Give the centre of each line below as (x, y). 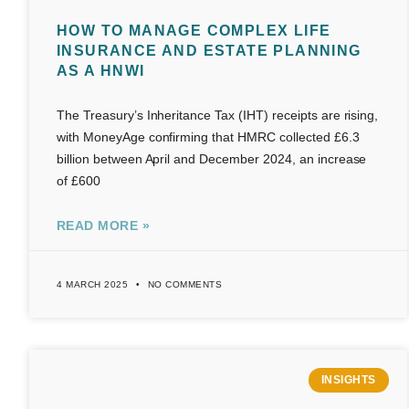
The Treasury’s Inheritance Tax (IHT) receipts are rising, (218, 115)
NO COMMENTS (183, 285)
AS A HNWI (101, 71)
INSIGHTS (348, 380)
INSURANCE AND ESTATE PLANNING (209, 51)
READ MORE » (103, 226)
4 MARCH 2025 (94, 285)
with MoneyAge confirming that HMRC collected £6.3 (208, 137)
